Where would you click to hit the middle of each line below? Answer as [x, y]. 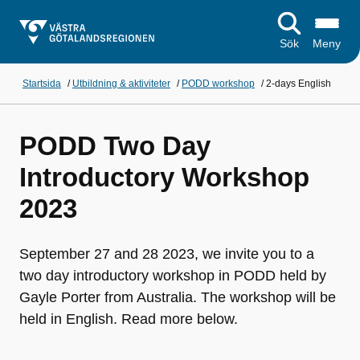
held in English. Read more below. [129, 319]
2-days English [299, 84]
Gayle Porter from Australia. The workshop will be [178, 297]
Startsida [42, 84]
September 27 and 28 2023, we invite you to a [167, 254]
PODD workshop [218, 84]
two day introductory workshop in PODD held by [173, 276]
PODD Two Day [115, 146]
